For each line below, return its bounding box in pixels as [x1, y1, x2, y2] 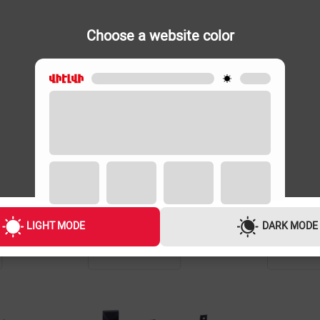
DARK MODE [262, 219, 318, 231]
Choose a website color [86, 26, 234, 44]
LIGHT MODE [26, 219, 85, 231]
